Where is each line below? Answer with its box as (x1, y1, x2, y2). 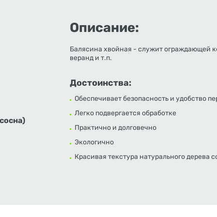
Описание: (70, 20, 139, 35)
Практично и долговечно (75, 124, 157, 132)
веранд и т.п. (70, 54, 112, 62)
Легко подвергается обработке (75, 109, 177, 117)
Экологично (75, 138, 114, 146)
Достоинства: (70, 77, 132, 88)
